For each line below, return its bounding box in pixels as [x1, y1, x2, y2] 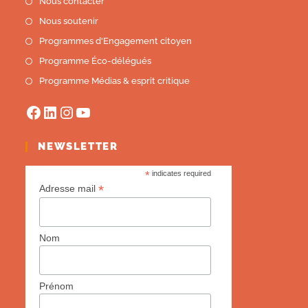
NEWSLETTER [38, 140, 118, 153]
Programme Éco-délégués [39, 56, 152, 67]
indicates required [150, 169, 212, 178]
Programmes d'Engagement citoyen [39, 36, 192, 47]
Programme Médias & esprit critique [39, 76, 190, 87]
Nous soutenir [39, 16, 99, 27]
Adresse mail [39, 183, 99, 195]
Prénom [39, 280, 74, 291]
